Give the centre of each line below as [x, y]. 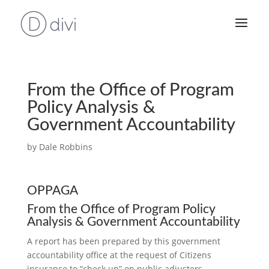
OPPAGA [52, 191]
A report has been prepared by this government [123, 241]
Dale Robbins [65, 147]
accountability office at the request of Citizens [119, 255]
